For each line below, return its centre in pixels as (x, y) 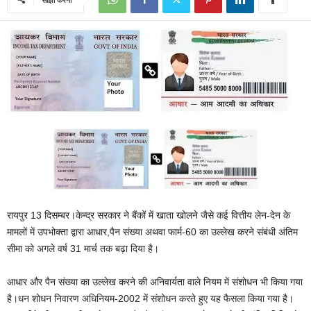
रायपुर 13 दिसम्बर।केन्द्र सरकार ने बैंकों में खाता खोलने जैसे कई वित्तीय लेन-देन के (149, 216)
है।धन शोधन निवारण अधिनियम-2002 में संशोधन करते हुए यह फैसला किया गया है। (150, 299)
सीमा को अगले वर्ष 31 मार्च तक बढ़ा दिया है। (83, 249)
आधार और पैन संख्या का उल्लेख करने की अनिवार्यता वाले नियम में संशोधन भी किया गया (155, 282)
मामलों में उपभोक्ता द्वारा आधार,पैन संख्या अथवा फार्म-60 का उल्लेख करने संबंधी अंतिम (152, 232)
